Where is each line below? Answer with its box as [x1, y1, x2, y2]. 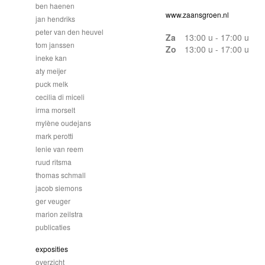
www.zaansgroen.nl [166, 9, 229, 20]
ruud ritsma [35, 157, 72, 167]
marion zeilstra [35, 209, 83, 219]
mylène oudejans [35, 118, 91, 128]
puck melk [35, 79, 68, 89]
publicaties [35, 222, 70, 232]
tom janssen [35, 40, 75, 50]
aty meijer [35, 66, 66, 76]
